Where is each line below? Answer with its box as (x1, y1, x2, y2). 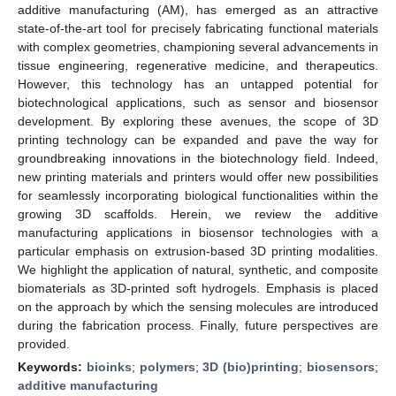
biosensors (307, 359, 376, 374)
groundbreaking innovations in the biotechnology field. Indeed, (18, 150, 378, 165)
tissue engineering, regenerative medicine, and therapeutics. (18, 57, 378, 72)
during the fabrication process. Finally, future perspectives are (18, 317, 378, 332)
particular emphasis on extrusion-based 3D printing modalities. (18, 243, 378, 258)
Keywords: (18, 359, 87, 374)
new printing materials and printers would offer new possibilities (18, 169, 378, 184)
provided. (18, 336, 70, 351)
